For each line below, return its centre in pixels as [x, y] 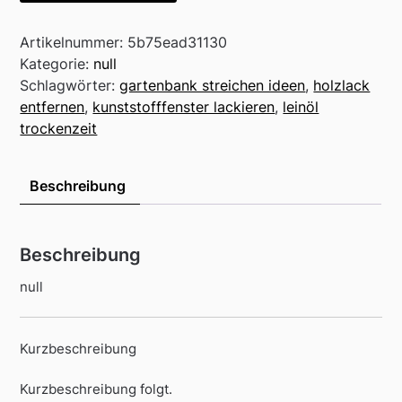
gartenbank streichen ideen [213, 85]
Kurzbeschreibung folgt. [96, 389]
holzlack [342, 85]
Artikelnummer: [74, 42]
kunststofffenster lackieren [184, 106]
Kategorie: [57, 63]
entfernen [52, 106]
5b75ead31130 [178, 42]
